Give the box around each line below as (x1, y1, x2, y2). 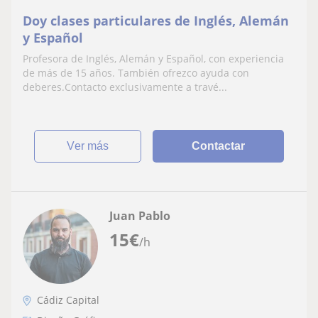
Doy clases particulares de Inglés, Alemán (23, 12, 289, 29)
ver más (75, 140, 109, 152)
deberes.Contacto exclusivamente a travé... (23, 80, 227, 94)
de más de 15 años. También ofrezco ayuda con (23, 66, 249, 79)
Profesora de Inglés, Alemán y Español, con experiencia (23, 52, 284, 65)
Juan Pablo (109, 208, 170, 224)
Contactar (192, 140, 246, 152)
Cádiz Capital (37, 293, 99, 307)
